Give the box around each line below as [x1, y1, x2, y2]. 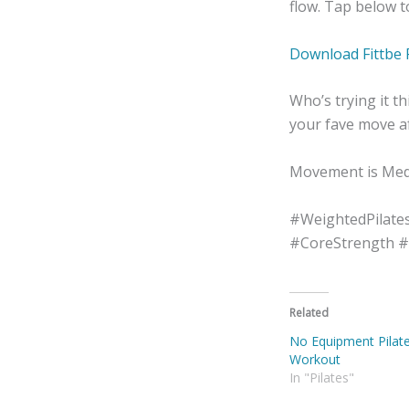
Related [289, 305, 329, 321]
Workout [289, 351, 341, 369]
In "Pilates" [289, 369, 354, 387]
